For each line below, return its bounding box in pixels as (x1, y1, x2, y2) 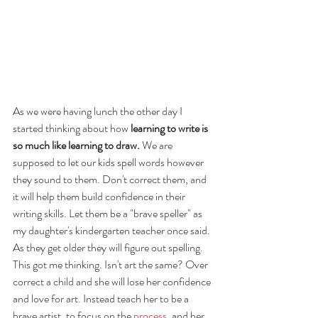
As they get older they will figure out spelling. (13, 239, 205, 256)
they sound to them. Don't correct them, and (13, 171, 209, 188)
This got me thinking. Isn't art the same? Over (13, 256, 210, 273)
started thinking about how (13, 120, 131, 137)
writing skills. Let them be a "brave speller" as (13, 205, 204, 222)
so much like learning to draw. (13, 137, 140, 154)
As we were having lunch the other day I (13, 103, 185, 120)
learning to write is (131, 120, 210, 137)
